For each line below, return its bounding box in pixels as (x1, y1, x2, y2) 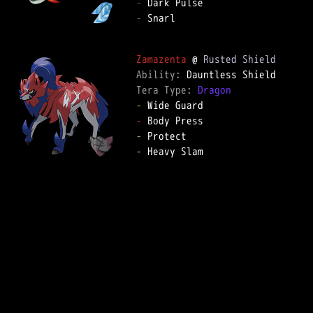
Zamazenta (136, 52, 187, 66)
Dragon (198, 82, 231, 97)
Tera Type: (136, 82, 198, 97)
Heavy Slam (142, 144, 203, 159)
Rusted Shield (203, 52, 276, 66)
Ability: (136, 67, 187, 82)
